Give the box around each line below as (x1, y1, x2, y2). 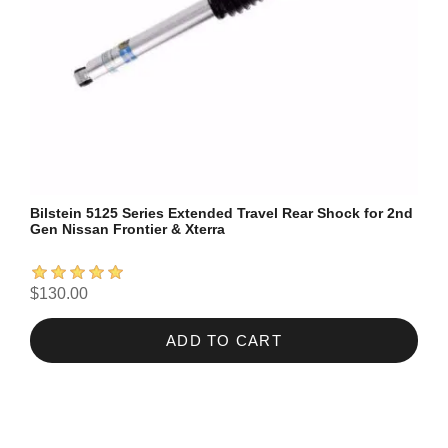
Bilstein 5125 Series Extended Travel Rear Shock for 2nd (30, 204, 413, 221)
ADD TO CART (165, 331, 283, 349)
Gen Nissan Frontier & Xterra (30, 220, 225, 237)
